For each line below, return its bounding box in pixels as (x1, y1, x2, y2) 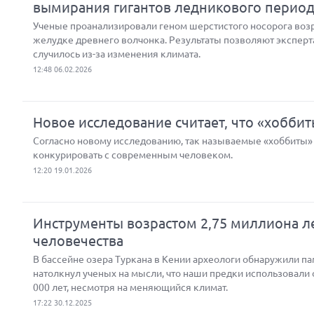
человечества (33, 233, 123, 249)
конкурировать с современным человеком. (33, 149, 233, 161)
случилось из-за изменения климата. (33, 48, 200, 60)
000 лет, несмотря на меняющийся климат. (33, 282, 228, 293)
